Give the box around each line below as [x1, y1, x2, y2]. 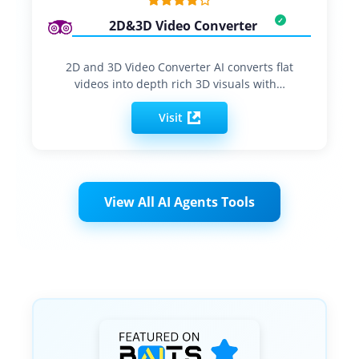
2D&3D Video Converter [108, 16, 257, 34]
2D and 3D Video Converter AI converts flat [66, 58, 293, 75]
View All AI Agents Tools [104, 192, 255, 211]
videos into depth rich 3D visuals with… [74, 75, 285, 91]
